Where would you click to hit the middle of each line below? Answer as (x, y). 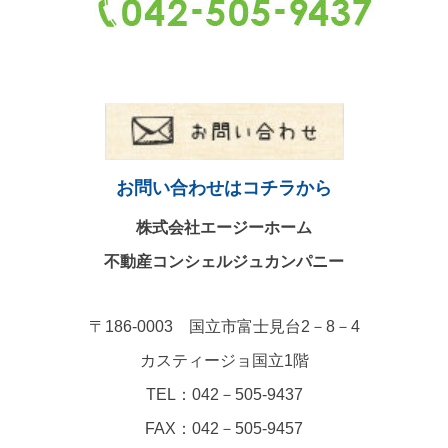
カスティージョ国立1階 (224, 360)
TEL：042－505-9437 (224, 394)
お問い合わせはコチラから (224, 187)
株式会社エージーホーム (224, 227)
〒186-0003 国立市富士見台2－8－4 (224, 326)
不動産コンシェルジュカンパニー (224, 261)
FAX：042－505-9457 (224, 428)
